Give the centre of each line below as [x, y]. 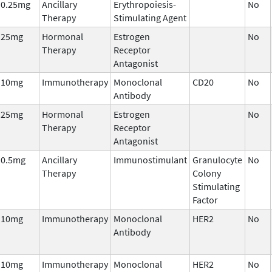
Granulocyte [217, 159]
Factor [205, 199]
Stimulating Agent [150, 17]
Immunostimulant [150, 159]
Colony [207, 173]
